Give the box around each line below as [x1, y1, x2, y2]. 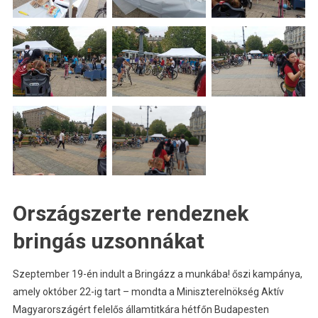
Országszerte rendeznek [12, 201, 248, 226]
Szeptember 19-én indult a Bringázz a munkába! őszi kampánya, [12, 268, 302, 280]
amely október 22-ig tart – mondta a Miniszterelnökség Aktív [12, 286, 284, 298]
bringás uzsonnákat [12, 229, 204, 254]
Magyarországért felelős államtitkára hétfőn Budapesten [12, 304, 269, 316]
